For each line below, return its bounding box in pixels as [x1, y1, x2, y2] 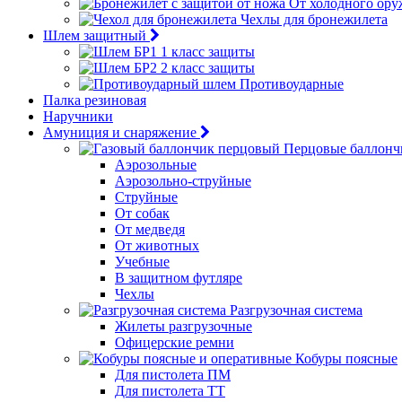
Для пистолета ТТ [115, 383, 225, 398]
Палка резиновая [43, 92, 146, 108]
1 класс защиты [161, 44, 255, 59]
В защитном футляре [115, 270, 242, 285]
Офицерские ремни [115, 335, 234, 350]
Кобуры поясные [295, 351, 398, 366]
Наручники [43, 109, 113, 124]
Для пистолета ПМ [115, 367, 231, 382]
